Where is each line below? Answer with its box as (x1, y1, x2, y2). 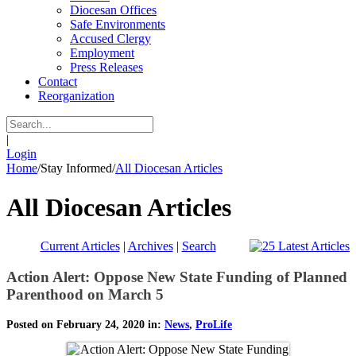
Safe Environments (70, 17, 165, 32)
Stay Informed (41, 161, 112, 176)
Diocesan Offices (70, 3, 157, 17)
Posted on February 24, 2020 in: (6, 318, 164, 331)
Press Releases (70, 60, 143, 75)
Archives (127, 239, 173, 253)
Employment (70, 46, 134, 60)
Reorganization (38, 89, 114, 103)
